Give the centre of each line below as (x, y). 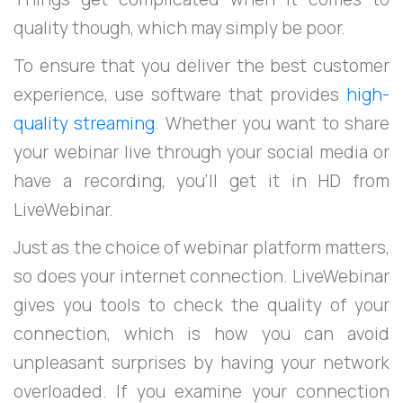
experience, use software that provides (180, 94)
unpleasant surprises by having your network (201, 362)
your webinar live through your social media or (201, 152)
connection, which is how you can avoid (201, 333)
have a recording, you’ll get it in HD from (201, 180)
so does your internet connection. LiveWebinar (201, 276)
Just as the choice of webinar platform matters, (201, 247)
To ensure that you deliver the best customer (201, 65)
